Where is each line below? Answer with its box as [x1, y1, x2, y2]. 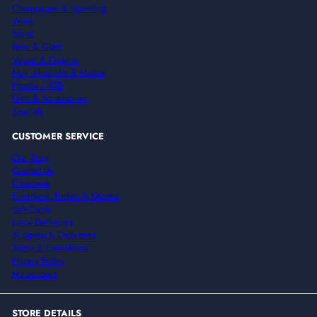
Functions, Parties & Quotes [12, 189, 119, 203]
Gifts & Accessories [12, 91, 87, 105]
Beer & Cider [12, 40, 63, 54]
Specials [12, 104, 43, 118]
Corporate [12, 176, 50, 190]
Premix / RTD [12, 79, 64, 93]
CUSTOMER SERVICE [12, 129, 104, 143]
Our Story [12, 150, 49, 164]
